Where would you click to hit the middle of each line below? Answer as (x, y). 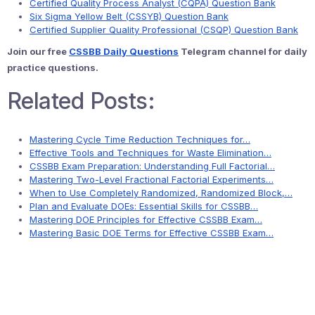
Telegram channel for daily (243, 51)
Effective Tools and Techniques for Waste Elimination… (150, 153)
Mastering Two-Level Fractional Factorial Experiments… (152, 179)
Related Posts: (81, 101)
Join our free (38, 51)
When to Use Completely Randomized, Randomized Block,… (161, 193)
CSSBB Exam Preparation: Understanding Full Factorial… (152, 166)
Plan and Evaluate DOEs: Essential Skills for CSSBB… (144, 206)
